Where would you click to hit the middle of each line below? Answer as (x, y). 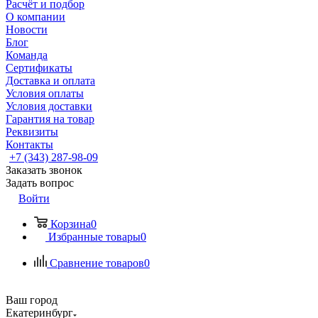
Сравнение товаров (97, 263)
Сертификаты (39, 68)
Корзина (71, 224)
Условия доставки (49, 106)
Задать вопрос (40, 183)
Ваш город (32, 300)
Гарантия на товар (50, 119)
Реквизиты (32, 132)
